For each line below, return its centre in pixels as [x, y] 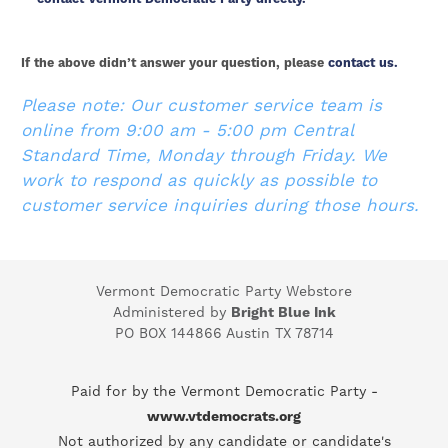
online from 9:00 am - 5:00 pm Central [187, 130]
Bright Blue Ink [283, 312]
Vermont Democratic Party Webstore [224, 291]
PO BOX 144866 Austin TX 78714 [224, 333]
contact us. [363, 63]
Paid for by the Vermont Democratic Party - [224, 391]
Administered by [171, 312]
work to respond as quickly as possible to [199, 180]
